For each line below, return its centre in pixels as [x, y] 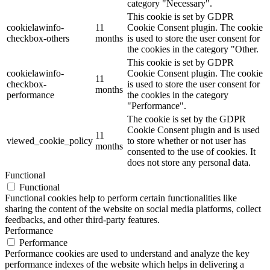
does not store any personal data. [189, 163]
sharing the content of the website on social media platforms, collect [133, 209]
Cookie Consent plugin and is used [193, 130]
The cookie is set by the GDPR [187, 119]
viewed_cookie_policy [50, 141]
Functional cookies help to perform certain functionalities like [121, 198]
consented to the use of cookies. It [191, 152]
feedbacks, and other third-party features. [82, 220]
